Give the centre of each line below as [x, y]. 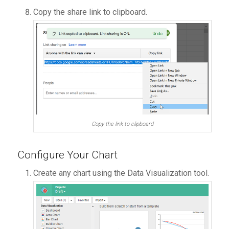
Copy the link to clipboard [122, 124]
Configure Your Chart [67, 155]
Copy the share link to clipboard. [90, 12]
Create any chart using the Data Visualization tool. [121, 173]
